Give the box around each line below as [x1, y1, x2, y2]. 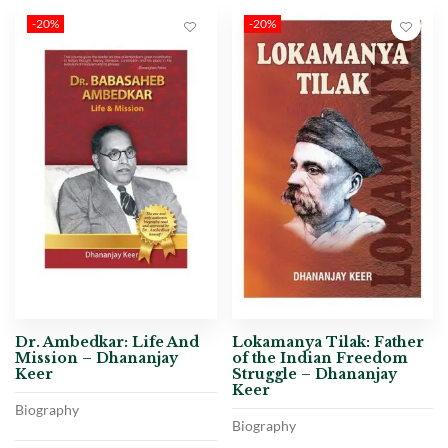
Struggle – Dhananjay [231, 364, 397, 383]
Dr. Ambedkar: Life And [15, 332, 199, 351]
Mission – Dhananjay [15, 348, 178, 367]
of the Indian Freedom [231, 348, 408, 367]
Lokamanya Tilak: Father [231, 332, 424, 351]
